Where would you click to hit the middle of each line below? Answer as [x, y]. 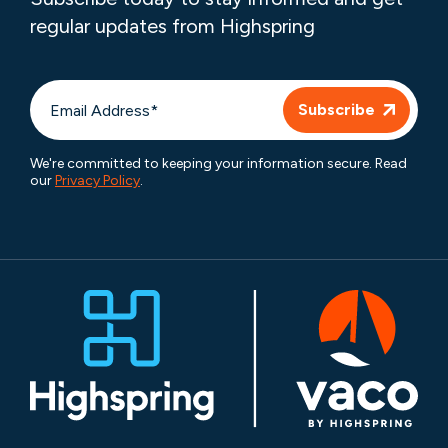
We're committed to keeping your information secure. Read [218, 163]
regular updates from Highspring [172, 25]
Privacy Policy [97, 180]
